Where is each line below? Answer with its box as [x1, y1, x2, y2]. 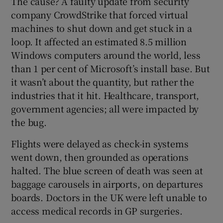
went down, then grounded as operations [11, 150, 189, 163]
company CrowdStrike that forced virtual [11, 7, 188, 21]
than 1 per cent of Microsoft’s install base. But [11, 61, 210, 75]
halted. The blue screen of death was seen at [11, 163, 203, 177]
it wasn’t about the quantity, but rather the [11, 75, 194, 88]
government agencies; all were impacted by [11, 102, 199, 115]
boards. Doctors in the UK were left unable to [11, 190, 207, 204]
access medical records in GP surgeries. [11, 204, 183, 217]
